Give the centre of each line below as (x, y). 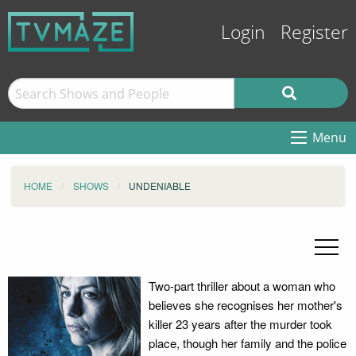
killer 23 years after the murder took (240, 324)
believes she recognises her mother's (245, 305)
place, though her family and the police (247, 343)
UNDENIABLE (160, 186)
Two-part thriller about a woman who (242, 286)
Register (314, 33)
